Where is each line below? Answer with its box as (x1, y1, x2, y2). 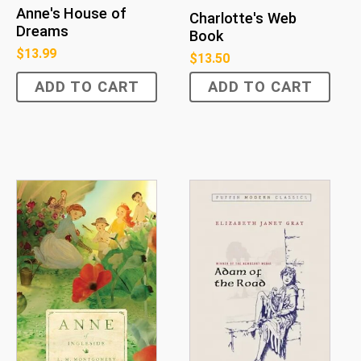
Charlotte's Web (189, 10, 297, 28)
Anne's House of (16, 4, 127, 23)
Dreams (16, 22, 68, 40)
